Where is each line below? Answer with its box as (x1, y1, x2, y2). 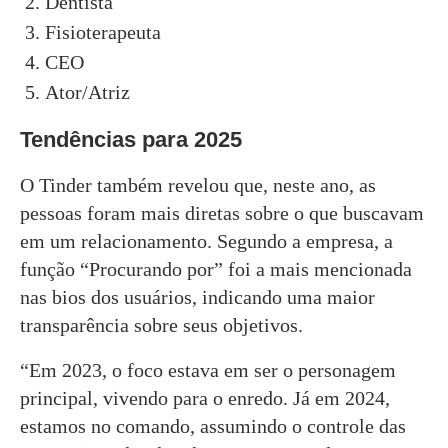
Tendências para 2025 (20, 126, 242, 152)
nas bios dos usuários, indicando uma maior (20, 285, 375, 308)
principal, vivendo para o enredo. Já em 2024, (20, 386, 390, 409)
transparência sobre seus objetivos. (20, 313, 303, 336)
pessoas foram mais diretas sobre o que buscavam (20, 201, 424, 224)
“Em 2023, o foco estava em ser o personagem (20, 358, 396, 381)
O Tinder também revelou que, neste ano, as (20, 173, 376, 196)
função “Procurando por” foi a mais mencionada (20, 257, 412, 280)
